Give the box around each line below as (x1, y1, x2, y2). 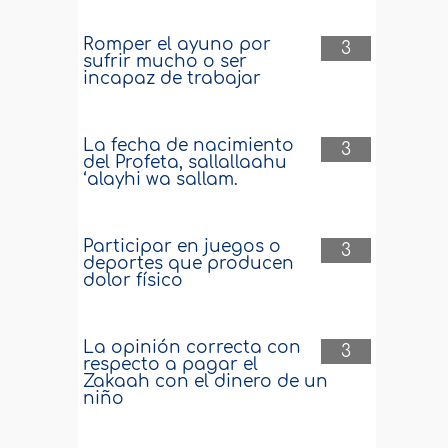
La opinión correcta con (83, 338, 302, 357)
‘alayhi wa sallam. (83, 170, 239, 189)
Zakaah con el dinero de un (83, 372, 329, 391)
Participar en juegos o (83, 237, 282, 256)
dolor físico (83, 271, 184, 290)
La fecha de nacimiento (83, 136, 295, 155)
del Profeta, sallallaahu (83, 153, 288, 172)
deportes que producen (83, 254, 295, 273)
